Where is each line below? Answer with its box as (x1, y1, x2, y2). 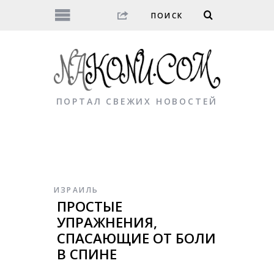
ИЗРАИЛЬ (53, 185, 99, 196)
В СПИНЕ (56, 245, 117, 264)
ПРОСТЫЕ (56, 197, 122, 217)
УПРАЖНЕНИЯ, (56, 213, 157, 232)
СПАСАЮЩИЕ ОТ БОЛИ (56, 229, 216, 248)
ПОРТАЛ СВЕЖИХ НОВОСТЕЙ (56, 95, 218, 108)
